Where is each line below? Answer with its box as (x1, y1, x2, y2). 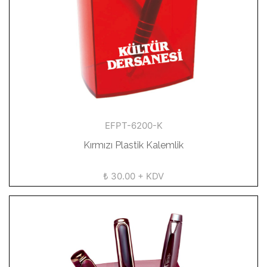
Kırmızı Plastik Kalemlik (83, 139, 184, 151)
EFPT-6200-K (104, 120, 163, 131)
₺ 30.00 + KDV (103, 170, 164, 182)
